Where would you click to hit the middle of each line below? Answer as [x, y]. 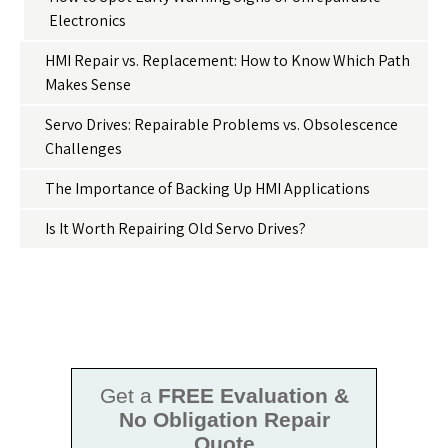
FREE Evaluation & [253, 395]
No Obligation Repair [224, 419]
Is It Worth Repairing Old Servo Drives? [175, 228]
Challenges [83, 148]
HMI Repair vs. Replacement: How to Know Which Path [227, 60]
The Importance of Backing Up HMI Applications [207, 188]
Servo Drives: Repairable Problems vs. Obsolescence [221, 124]
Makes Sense [88, 84]
